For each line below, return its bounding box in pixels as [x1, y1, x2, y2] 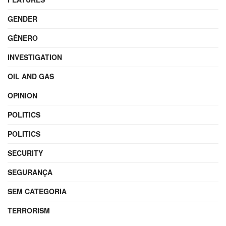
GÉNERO [8, 33, 38, 43]
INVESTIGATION [8, 52, 62, 63]
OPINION [8, 90, 37, 101]
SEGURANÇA [8, 167, 52, 178]
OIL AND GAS [8, 71, 54, 82]
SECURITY [8, 148, 43, 158]
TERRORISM [8, 205, 50, 216]
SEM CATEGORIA [8, 186, 67, 197]
